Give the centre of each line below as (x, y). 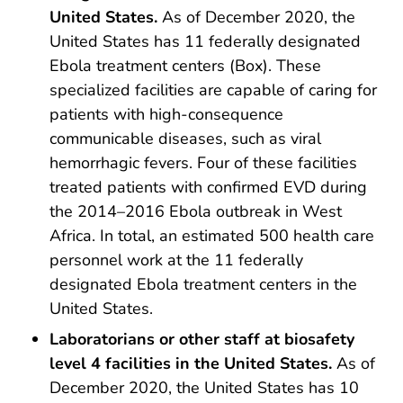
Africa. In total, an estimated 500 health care (212, 236)
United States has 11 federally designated (205, 42)
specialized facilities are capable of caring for (213, 90)
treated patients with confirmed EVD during (208, 188)
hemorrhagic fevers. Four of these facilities (203, 163)
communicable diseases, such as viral (185, 139)
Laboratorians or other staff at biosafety (202, 339)
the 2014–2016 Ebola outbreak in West (196, 212)
